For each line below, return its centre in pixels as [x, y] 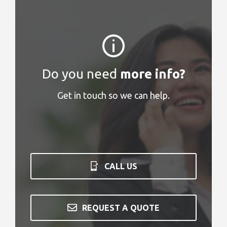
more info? [153, 73]
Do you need [81, 73]
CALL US [121, 166]
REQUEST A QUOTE [121, 207]
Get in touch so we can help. [113, 95]
